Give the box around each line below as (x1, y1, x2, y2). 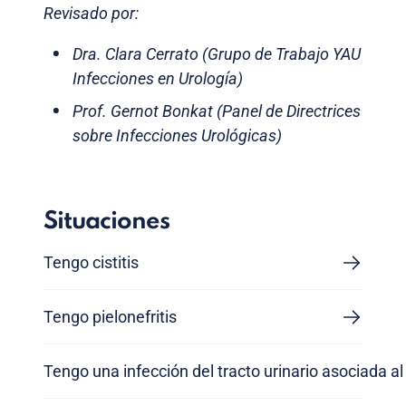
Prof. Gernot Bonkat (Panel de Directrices (72, 101, 361, 121)
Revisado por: (43, 4, 142, 24)
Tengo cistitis (43, 253, 139, 273)
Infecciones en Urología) (72, 69, 243, 89)
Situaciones (43, 209, 169, 235)
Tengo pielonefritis (43, 307, 177, 327)
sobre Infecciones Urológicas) (72, 126, 282, 146)
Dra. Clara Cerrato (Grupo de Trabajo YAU (72, 44, 361, 64)
